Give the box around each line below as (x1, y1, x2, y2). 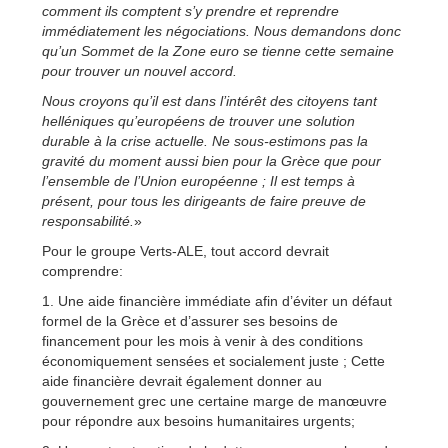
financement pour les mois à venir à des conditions (42, 332, 363, 349)
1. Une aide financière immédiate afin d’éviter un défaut (42, 292, 392, 309)
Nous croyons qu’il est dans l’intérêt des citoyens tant (42, 92, 377, 109)
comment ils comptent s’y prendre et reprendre (42, 2, 339, 19)
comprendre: (42, 262, 123, 279)
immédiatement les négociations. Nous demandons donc (42, 22, 401, 39)
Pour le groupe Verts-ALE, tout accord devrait (42, 242, 329, 259)
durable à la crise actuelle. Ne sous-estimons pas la (42, 132, 368, 149)
